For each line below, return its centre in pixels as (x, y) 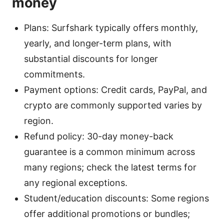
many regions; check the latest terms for (110, 167)
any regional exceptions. (76, 182)
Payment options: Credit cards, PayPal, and (115, 89)
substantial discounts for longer (91, 58)
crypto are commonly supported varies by (113, 105)
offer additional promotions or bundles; (107, 213)
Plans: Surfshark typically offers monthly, (111, 27)
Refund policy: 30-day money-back (99, 136)
